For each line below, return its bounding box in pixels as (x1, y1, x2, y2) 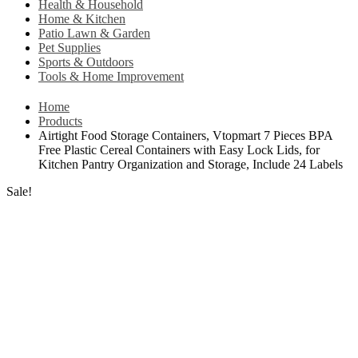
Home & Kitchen (38, 12, 125, 26)
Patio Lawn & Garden (38, 26, 150, 41)
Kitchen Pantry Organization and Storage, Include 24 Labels (38, 157, 343, 171)
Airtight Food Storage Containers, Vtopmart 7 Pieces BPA (38, 128, 332, 142)
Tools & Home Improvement (38, 70, 184, 84)
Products (38, 113, 82, 128)
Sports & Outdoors (38, 55, 133, 70)
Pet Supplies (38, 41, 101, 55)
